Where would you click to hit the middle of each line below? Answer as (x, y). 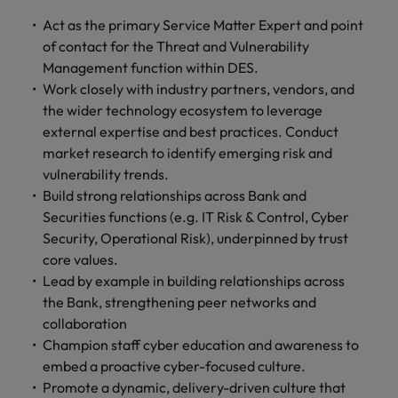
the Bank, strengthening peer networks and (179, 302)
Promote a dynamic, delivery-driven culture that (194, 387)
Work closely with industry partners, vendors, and (199, 89)
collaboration (85, 323)
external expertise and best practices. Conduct (191, 131)
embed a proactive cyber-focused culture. (174, 366)
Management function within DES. (151, 68)
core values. (80, 259)
